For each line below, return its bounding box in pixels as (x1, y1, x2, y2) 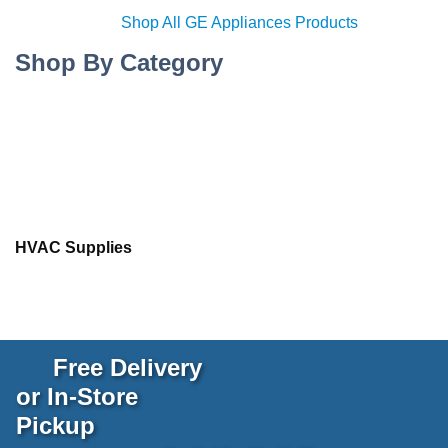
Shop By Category (15, 49, 223, 77)
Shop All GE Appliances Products (120, 14, 358, 32)
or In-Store (16, 382, 138, 410)
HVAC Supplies (15, 239, 132, 257)
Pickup (16, 411, 95, 439)
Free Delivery (46, 353, 202, 381)
